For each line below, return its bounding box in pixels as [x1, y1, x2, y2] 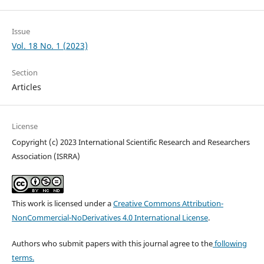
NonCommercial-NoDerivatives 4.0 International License [11, 212, 208, 223]
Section [11, 67, 38, 78]
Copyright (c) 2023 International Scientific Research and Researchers [11, 137, 250, 148]
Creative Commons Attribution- [113, 198, 223, 209]
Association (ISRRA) [11, 151, 80, 162]
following [212, 238, 247, 249]
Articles [11, 81, 41, 93]
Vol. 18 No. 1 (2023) [11, 40, 88, 52]
